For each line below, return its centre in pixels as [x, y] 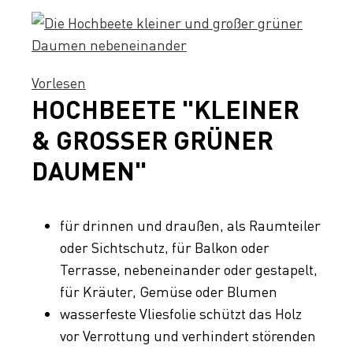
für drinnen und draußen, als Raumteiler [190, 226]
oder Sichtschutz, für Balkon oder [165, 248]
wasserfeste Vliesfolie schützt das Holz [181, 314]
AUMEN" [83, 171]
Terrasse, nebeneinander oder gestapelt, [189, 270]
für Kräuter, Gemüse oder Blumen [169, 292]
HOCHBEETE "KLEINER [165, 110]
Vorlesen [59, 83]
